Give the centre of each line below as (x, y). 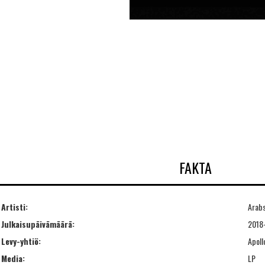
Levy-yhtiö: (21, 241)
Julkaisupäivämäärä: (38, 224)
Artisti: (14, 206)
